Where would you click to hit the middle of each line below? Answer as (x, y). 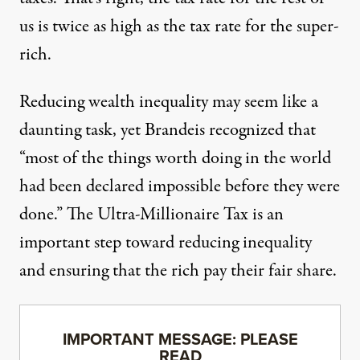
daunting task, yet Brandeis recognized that (168, 130)
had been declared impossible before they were (180, 186)
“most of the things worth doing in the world (175, 158)
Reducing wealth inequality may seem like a (169, 102)
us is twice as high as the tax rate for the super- (179, 26)
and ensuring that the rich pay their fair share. (178, 270)
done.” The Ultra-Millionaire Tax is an (151, 214)
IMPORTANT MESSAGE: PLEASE (180, 339)
